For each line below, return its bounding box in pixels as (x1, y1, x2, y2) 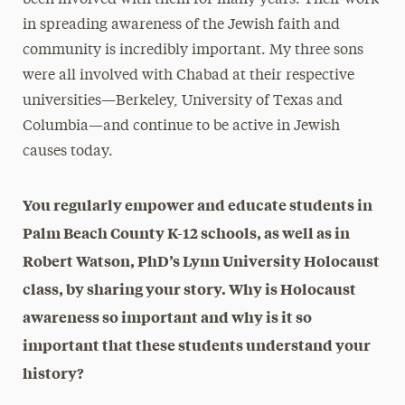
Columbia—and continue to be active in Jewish (22, 118, 340, 134)
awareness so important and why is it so (22, 306, 312, 326)
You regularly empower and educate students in (22, 193, 372, 214)
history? (22, 362, 84, 382)
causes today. (22, 144, 113, 159)
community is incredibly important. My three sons (22, 42, 363, 58)
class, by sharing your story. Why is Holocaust (22, 278, 356, 298)
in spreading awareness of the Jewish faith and (22, 17, 340, 33)
